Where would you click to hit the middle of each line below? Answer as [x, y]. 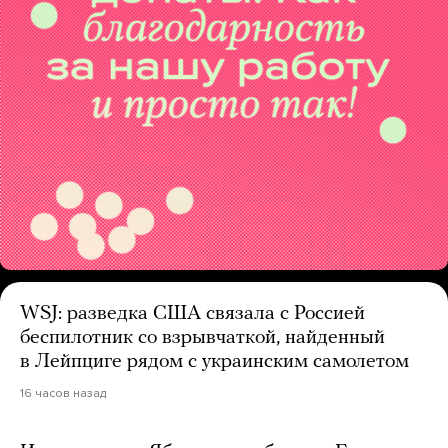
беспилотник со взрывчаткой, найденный [202, 337]
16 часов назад [63, 392]
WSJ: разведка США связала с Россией [192, 313]
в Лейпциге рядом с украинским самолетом [214, 361]
